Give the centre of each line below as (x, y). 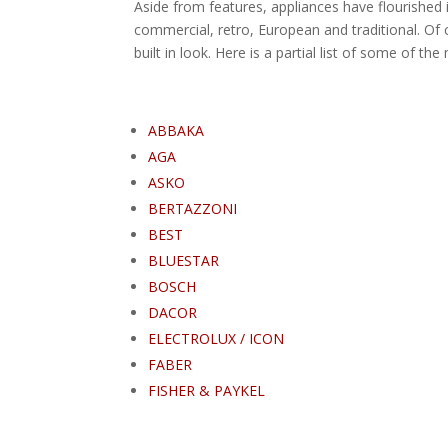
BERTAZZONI (193, 208)
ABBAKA (176, 130)
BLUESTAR (184, 260)
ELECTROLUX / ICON (216, 338)
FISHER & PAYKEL (207, 390)
